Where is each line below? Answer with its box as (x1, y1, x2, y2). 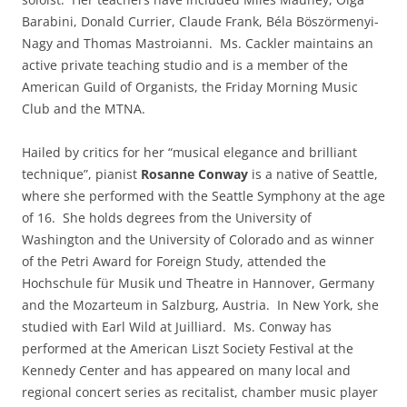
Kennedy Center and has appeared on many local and (22, 362, 351, 379)
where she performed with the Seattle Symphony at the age (22, 187, 385, 204)
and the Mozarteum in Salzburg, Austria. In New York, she (22, 296, 379, 313)
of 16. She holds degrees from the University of (22, 209, 312, 226)
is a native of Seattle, (248, 165, 378, 183)
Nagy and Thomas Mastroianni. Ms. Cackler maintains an (22, 35, 373, 52)
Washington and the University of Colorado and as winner (22, 231, 374, 248)
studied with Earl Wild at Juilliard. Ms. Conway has (22, 318, 332, 335)
